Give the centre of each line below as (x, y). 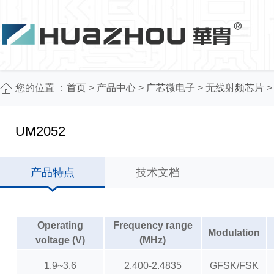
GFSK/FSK (234, 266)
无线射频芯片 (235, 88)
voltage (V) (60, 240)
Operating (60, 225)
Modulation (234, 233)
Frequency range (153, 225)
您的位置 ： (41, 88)
